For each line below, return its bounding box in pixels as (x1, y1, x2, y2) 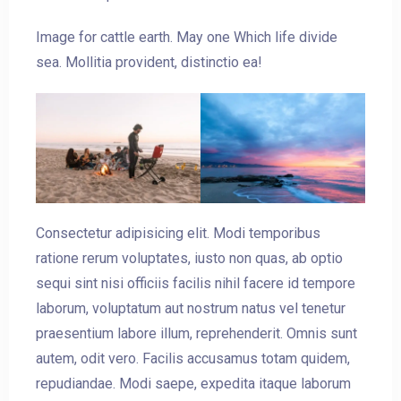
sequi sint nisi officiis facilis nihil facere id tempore (36, 274, 355, 292)
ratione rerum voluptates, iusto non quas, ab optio (36, 249, 343, 267)
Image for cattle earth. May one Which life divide (36, 29, 337, 47)
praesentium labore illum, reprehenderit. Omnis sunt (36, 324, 357, 342)
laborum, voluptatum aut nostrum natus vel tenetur (36, 299, 346, 317)
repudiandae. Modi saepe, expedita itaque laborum (36, 374, 351, 392)
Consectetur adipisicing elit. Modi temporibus (36, 224, 320, 242)
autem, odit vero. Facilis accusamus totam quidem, (36, 349, 350, 367)
